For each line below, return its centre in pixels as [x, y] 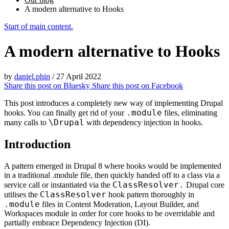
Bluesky [77, 85]
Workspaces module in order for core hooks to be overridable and [109, 213]
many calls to [26, 122]
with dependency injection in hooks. [144, 122]
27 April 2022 [79, 76]
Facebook [166, 85]
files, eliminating [190, 112]
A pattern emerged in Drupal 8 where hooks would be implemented [113, 166]
